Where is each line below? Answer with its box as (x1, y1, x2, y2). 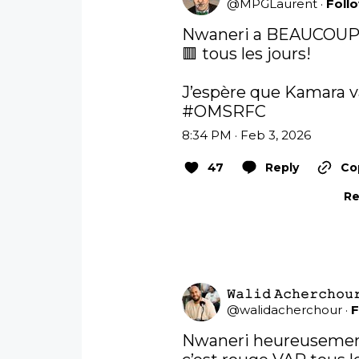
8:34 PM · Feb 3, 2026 (182, 127, 312, 143)
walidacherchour (240, 302, 343, 318)
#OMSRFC (182, 102, 267, 122)
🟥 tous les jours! (182, 44, 316, 64)
